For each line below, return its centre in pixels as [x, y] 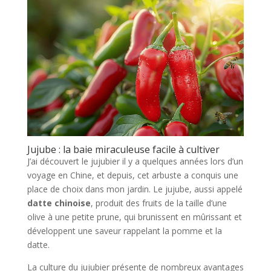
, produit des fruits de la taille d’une [158, 203]
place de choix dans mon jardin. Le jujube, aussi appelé [135, 189]
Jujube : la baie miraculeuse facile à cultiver [123, 149]
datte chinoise [59, 203]
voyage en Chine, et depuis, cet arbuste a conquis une [132, 175]
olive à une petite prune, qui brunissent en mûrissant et [134, 217]
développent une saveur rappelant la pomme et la [124, 230]
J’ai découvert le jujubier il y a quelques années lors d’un [135, 161]
